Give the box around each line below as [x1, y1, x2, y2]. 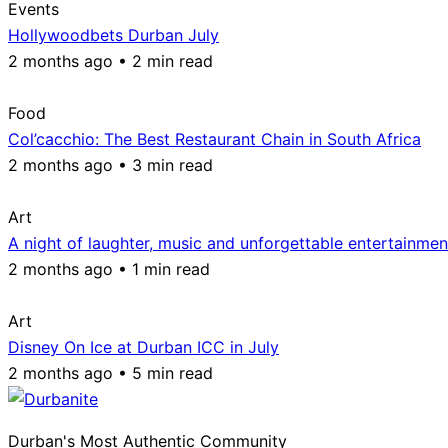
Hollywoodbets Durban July [8, 24, 219, 45]
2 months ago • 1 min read [8, 258, 210, 279]
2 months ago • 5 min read [8, 362, 213, 383]
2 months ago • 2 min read [8, 50, 213, 71]
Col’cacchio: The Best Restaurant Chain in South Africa [8, 128, 421, 149]
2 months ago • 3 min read [8, 154, 213, 175]
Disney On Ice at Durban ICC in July [8, 336, 279, 357]
